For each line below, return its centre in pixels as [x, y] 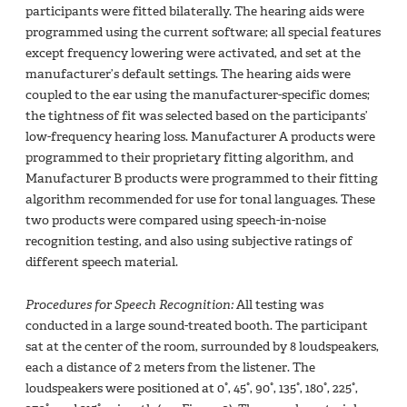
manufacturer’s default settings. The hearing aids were [188, 74]
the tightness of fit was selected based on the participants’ [197, 116]
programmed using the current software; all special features [203, 33]
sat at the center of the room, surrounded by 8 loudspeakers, [202, 347]
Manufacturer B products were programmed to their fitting [202, 179]
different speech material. [102, 263]
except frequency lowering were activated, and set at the [193, 54]
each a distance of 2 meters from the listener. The [170, 368]
